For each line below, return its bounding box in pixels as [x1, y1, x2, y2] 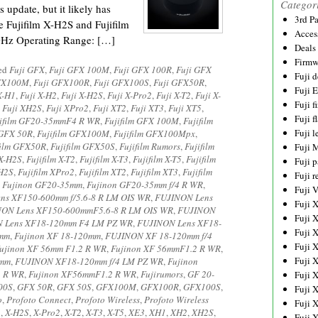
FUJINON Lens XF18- [137, 216, 221, 229]
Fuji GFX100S [94, 76, 149, 89]
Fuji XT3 [131, 102, 164, 114]
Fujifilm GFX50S [50, 140, 115, 153]
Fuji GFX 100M [49, 63, 109, 76]
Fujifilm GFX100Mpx [114, 127, 195, 140]
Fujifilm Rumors [119, 140, 180, 153]
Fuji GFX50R [153, 76, 204, 89]
